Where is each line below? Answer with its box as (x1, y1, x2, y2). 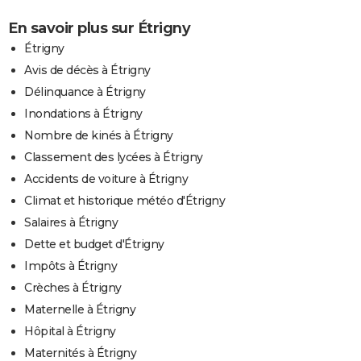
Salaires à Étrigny (24, 214, 118, 230)
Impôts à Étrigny (24, 258, 117, 273)
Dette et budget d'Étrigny (24, 236, 164, 251)
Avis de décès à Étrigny (24, 62, 151, 77)
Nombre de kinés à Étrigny (24, 127, 173, 143)
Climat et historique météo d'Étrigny (24, 193, 225, 208)
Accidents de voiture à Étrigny (24, 171, 188, 186)
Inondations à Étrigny (24, 106, 143, 121)
